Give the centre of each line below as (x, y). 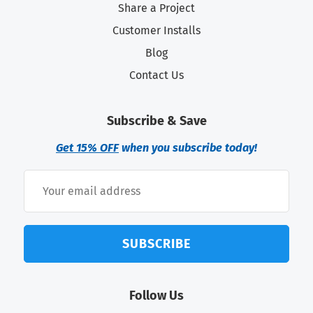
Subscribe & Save (156, 121)
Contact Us (156, 75)
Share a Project (156, 8)
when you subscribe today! (188, 148)
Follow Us (156, 296)
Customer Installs (156, 31)
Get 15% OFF (87, 148)
